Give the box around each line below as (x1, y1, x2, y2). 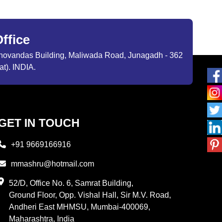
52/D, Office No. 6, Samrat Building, (9, 179, 134, 188)
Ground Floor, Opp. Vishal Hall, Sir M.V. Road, (9, 191, 171, 200)
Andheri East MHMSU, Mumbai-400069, (9, 203, 151, 212)
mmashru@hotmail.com (11, 160, 95, 168)
